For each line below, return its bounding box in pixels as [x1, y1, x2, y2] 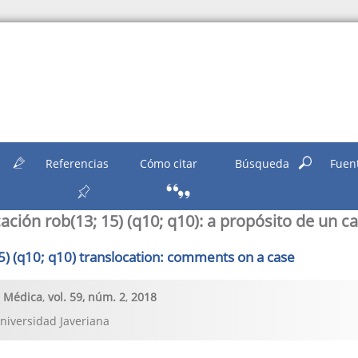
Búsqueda [234, 155, 289, 171]
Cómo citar [140, 155, 198, 171]
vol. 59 [47, 289, 82, 305]
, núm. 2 [82, 289, 125, 305]
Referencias [45, 155, 109, 171]
